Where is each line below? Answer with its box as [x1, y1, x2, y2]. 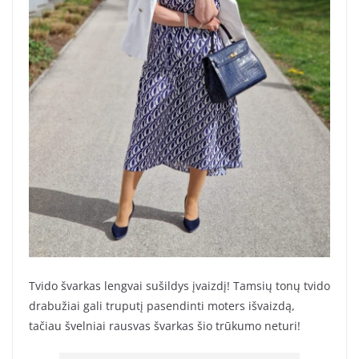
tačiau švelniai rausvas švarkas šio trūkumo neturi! [29, 318, 301, 334]
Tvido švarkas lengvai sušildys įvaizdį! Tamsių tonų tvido [29, 278, 330, 294]
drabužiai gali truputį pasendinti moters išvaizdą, [29, 298, 295, 314]
